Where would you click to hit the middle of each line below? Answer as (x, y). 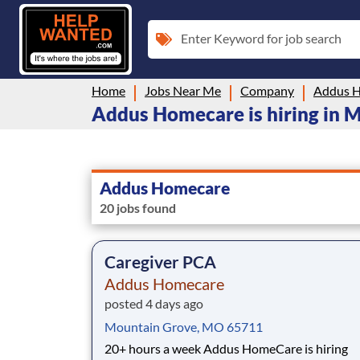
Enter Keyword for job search (261, 38)
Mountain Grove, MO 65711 (184, 326)
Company (267, 90)
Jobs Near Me (183, 90)
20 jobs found (138, 207)
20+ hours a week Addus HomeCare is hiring (154, 348)
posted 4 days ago (154, 303)
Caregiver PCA (160, 261)
